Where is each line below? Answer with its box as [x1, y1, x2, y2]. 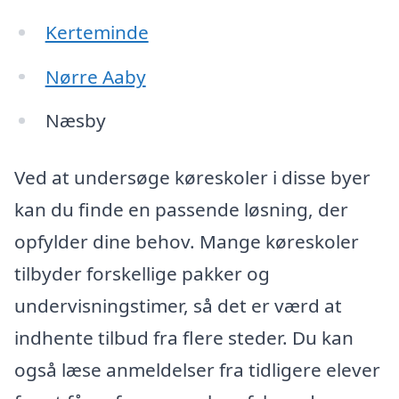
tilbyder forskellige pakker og [14, 261, 270, 287]
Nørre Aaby [45, 63, 146, 89]
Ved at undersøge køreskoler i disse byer [14, 165, 370, 191]
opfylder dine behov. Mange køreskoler [14, 229, 359, 255]
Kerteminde [45, 19, 149, 45]
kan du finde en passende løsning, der [14, 197, 348, 223]
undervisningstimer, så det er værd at [14, 293, 342, 319]
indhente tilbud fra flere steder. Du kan [14, 325, 354, 351]
